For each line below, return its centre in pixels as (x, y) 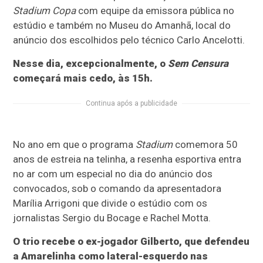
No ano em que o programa (75, 145)
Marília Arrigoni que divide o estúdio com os (110, 203)
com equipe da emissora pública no (155, 11)
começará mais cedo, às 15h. (83, 78)
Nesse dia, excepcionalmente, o (91, 64)
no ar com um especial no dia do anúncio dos (113, 174)
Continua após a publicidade (131, 104)
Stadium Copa (45, 11)
